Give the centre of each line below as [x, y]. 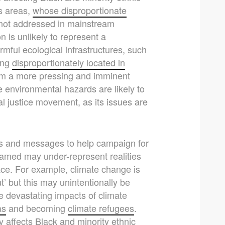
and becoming [37, 208]
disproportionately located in [69, 62]
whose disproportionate [80, 10]
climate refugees [101, 208]
